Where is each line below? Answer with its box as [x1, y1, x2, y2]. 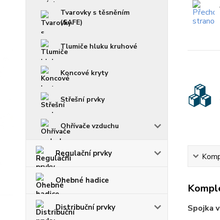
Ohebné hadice [55, 175, 109, 186]
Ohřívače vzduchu [60, 121, 119, 131]
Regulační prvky [55, 148, 112, 159]
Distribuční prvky [55, 202, 115, 213]
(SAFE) [60, 18, 82, 27]
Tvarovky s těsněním [60, 8, 130, 18]
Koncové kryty [60, 68, 108, 78]
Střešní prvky [60, 95, 105, 105]
